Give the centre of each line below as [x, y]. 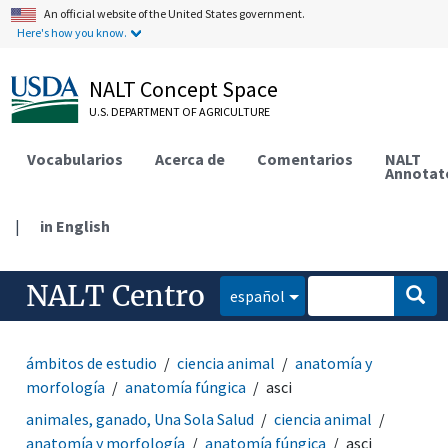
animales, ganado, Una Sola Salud [140, 418]
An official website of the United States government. [175, 13]
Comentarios [305, 158]
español [258, 295]
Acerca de [190, 158]
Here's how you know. [72, 32]
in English [75, 225]
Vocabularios [75, 158]
